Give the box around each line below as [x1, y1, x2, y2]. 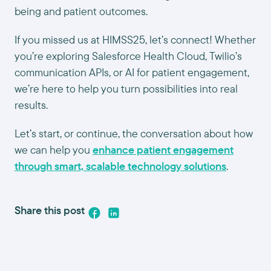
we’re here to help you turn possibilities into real [15, 82, 238, 96]
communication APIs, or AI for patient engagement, [15, 65, 249, 79]
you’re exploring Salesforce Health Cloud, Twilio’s [15, 49, 242, 63]
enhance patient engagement [93, 143, 233, 157]
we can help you [15, 143, 93, 157]
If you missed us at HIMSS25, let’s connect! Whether [15, 33, 256, 47]
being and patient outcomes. [15, 4, 148, 18]
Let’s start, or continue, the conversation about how [15, 126, 253, 140]
